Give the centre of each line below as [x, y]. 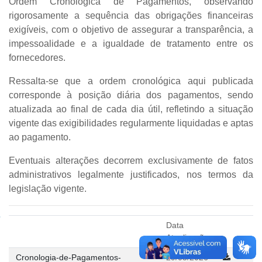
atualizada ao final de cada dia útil [85, 109]
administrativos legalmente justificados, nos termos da [131, 175]
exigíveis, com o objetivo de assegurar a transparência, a [131, 30]
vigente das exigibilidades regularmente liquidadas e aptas [131, 123]
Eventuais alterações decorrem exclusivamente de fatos [131, 161]
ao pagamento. [40, 137]
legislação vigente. [48, 189]
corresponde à [44, 95]
